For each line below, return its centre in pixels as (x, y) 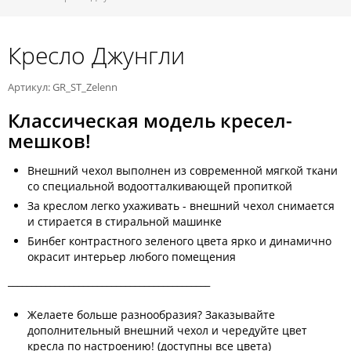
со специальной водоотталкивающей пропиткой (160, 186)
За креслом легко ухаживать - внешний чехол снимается (181, 206)
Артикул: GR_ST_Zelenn (63, 87)
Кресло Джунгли (96, 55)
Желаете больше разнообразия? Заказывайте (151, 315)
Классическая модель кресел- (150, 120)
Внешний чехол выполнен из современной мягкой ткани (183, 170)
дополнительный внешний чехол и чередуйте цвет (167, 330)
